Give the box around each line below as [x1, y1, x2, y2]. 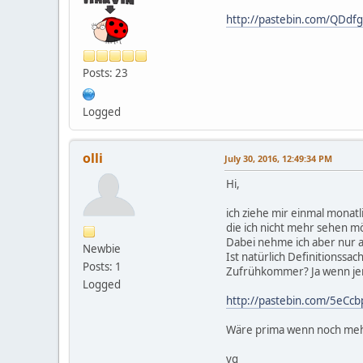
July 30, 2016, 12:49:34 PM [224, 152, 332, 164]
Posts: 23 [83, 65, 128, 80]
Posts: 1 [83, 258, 122, 274]
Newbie [83, 241, 121, 256]
